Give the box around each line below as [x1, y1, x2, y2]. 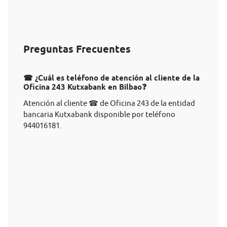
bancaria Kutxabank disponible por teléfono [23, 110, 175, 119]
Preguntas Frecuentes [23, 43, 131, 55]
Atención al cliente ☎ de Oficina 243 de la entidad [23, 99, 195, 107]
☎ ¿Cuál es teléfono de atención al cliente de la [23, 73, 200, 83]
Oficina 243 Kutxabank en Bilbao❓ [23, 83, 146, 92]
